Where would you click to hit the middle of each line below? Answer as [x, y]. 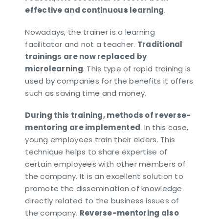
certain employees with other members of [105, 164]
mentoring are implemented [83, 127]
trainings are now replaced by [86, 56]
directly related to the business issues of [102, 200]
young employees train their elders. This [100, 139]
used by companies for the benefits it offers [109, 81]
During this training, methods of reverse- [108, 115]
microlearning [54, 68]
